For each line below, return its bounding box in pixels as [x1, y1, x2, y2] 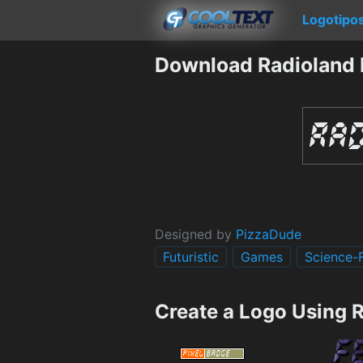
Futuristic [163, 248, 219, 265]
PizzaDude [236, 225, 301, 242]
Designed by [155, 225, 236, 242]
